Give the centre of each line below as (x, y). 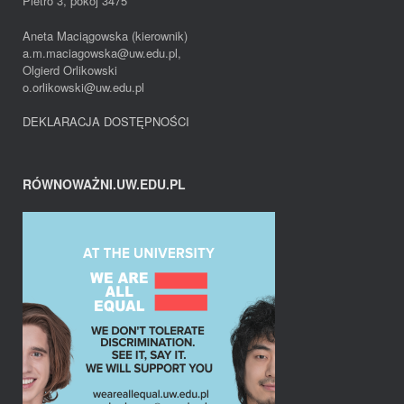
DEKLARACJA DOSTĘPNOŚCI (106, 122)
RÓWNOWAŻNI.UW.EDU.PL (104, 184)
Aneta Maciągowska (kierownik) (105, 35)
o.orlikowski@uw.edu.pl (83, 87)
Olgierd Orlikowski (70, 69)
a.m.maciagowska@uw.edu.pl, (102, 52)
